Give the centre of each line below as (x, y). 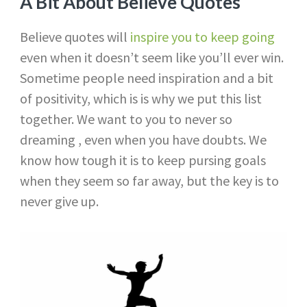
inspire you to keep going (201, 37)
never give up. (59, 201)
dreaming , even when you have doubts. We (143, 140)
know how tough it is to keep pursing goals (143, 160)
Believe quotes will (73, 37)
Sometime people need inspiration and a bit (146, 78)
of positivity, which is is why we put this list (140, 99)
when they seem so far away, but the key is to (149, 181)
